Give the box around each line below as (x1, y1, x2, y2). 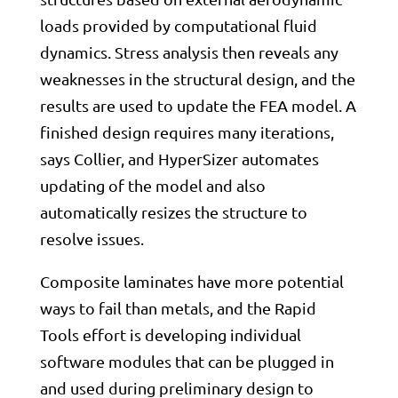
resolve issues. (39, 229, 144, 248)
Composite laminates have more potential (39, 272, 344, 291)
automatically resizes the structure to (39, 203, 307, 221)
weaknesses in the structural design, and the (39, 69, 355, 88)
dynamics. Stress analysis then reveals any (39, 43, 338, 61)
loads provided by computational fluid (39, 16, 317, 35)
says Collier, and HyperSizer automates (39, 149, 319, 168)
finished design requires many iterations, (39, 123, 334, 141)
